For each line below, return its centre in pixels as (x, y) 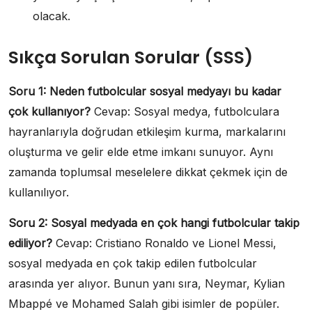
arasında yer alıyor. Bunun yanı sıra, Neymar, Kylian (147, 283)
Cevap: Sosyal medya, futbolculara (185, 111)
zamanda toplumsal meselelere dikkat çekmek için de (148, 172)
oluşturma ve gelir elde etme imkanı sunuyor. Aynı (141, 151)
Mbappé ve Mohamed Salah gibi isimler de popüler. (144, 303)
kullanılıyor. (39, 192)
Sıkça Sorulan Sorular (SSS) (131, 57)
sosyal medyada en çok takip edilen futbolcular (133, 263)
